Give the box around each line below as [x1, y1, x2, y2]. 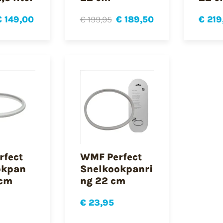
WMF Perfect [80, 151, 142, 163]
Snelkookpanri [80, 163, 153, 175]
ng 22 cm [80, 175, 125, 187]
